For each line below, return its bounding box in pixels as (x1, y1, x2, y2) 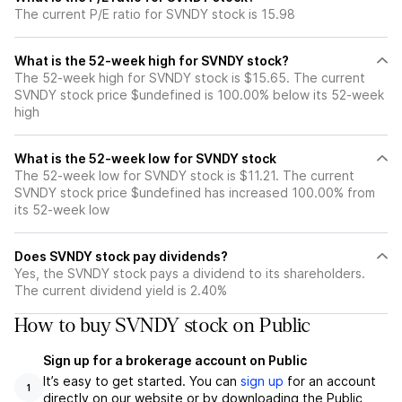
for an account (284, 373, 376, 389)
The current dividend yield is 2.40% (14, 283, 227, 298)
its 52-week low (14, 202, 109, 217)
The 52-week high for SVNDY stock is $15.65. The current (14, 70, 365, 85)
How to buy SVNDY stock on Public (14, 315, 310, 336)
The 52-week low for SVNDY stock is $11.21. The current (14, 168, 354, 183)
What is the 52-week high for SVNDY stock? (14, 53, 289, 68)
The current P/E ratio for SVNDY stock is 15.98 (14, 6, 295, 22)
